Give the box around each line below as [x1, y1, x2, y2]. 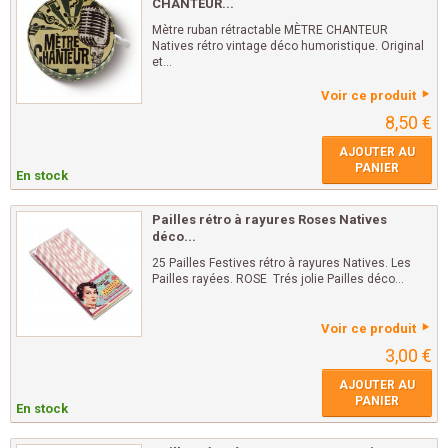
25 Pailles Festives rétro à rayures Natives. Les [152, 256, 411, 270]
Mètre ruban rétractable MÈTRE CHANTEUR [152, 23, 388, 37]
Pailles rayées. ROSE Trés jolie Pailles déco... [152, 272, 404, 286]
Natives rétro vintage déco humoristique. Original [152, 39, 424, 53]
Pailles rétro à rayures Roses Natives [152, 212, 387, 227]
